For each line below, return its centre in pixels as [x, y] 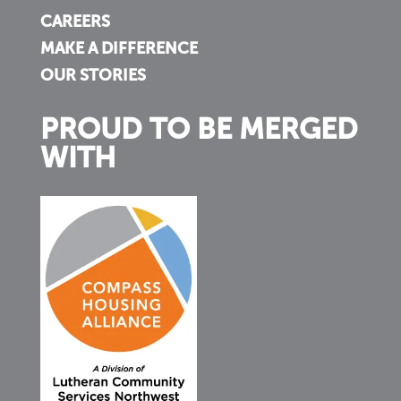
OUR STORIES [93, 77]
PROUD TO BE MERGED [199, 131]
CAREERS [75, 23]
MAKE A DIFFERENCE [119, 50]
